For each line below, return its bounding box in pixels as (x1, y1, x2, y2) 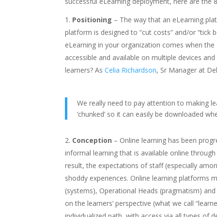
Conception (72, 135, 112, 145)
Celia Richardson (105, 65, 157, 75)
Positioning (72, 15, 112, 24)
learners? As (65, 65, 105, 75)
